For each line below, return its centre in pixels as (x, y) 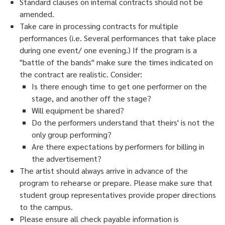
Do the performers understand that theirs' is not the (123, 123)
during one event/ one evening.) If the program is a (108, 50)
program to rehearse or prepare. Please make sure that (116, 183)
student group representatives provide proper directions (118, 195)
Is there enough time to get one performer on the (119, 86)
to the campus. (46, 207)
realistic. (94, 74)
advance (149, 171)
